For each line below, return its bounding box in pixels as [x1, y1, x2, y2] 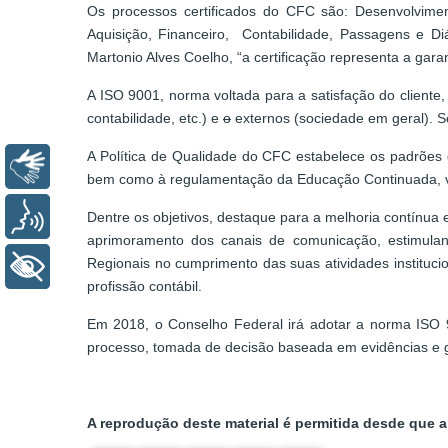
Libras [65, 158, 109, 175]
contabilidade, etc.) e [87, 110, 223, 127]
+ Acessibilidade [65, 258, 183, 275]
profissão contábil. [87, 278, 202, 295]
